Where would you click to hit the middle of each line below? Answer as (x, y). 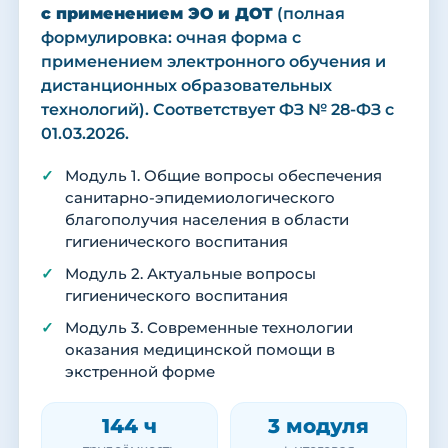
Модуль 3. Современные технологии (209, 328)
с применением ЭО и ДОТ (157, 14)
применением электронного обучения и (213, 62)
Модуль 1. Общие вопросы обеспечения (223, 176)
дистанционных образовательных (186, 86)
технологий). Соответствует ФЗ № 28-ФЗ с (217, 110)
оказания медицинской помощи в (200, 350)
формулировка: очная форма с (171, 38)
